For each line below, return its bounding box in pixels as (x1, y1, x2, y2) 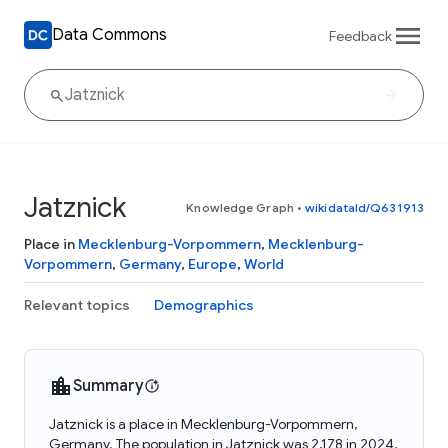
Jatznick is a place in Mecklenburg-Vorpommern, (49, 415, 357, 433)
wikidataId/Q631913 (305, 200, 424, 215)
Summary (73, 376, 144, 396)
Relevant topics (24, 296, 130, 314)
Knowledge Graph (186, 200, 294, 215)
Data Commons (52, 24, 167, 45)
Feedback (329, 26, 392, 45)
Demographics (154, 296, 254, 314)
